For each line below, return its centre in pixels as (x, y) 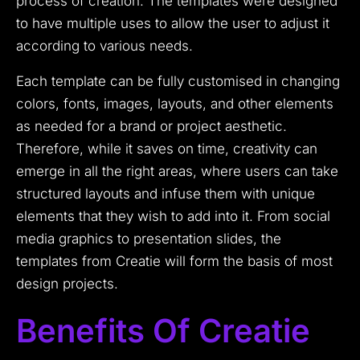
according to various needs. (104, 46)
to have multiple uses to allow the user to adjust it (173, 24)
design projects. (67, 284)
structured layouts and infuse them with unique (166, 194)
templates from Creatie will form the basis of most (174, 262)
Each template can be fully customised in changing (178, 82)
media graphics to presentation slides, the (149, 239)
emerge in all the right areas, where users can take (177, 172)
